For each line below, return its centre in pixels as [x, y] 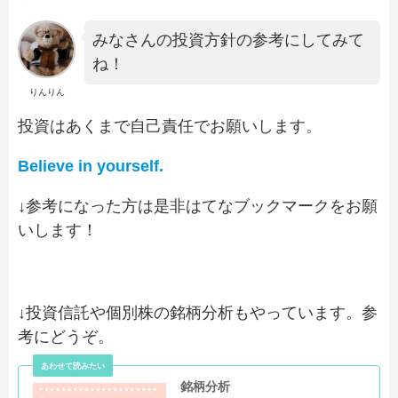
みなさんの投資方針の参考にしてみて [229, 40]
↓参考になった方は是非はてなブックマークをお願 [198, 206]
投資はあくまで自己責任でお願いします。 [170, 126]
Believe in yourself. [91, 166]
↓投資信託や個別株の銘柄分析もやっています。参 [198, 312]
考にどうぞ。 [66, 336]
